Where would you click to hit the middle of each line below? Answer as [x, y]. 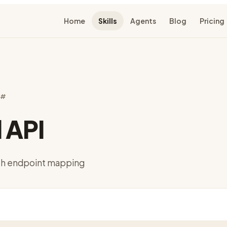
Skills [108, 21]
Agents [143, 21]
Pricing [212, 21]
